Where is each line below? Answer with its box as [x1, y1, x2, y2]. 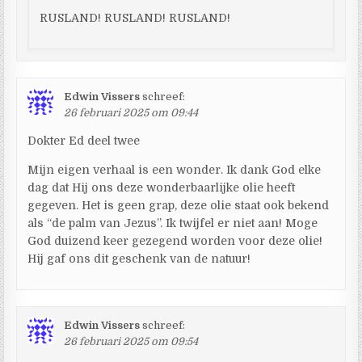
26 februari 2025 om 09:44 [64, 106, 199, 119]
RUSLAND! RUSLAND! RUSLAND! [40, 11, 231, 24]
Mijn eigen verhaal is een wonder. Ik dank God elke [27, 162, 322, 176]
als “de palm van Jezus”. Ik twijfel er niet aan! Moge [27, 216, 318, 229]
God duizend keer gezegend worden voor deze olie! [27, 234, 323, 247]
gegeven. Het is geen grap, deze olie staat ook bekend [27, 198, 330, 212]
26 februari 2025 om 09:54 [64, 335, 199, 347]
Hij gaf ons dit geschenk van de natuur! [27, 251, 251, 265]
